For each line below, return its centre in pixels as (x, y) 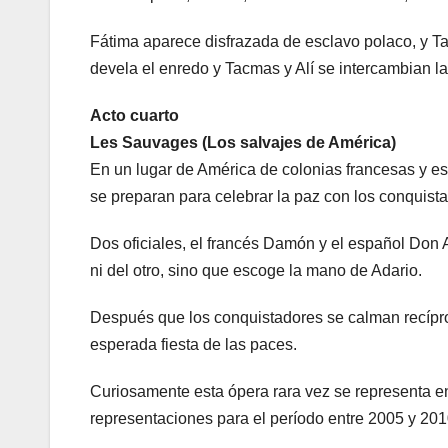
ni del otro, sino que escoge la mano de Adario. (256, 271)
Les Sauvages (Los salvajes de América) (243, 143)
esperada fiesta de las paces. (193, 345)
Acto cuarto (134, 116)
